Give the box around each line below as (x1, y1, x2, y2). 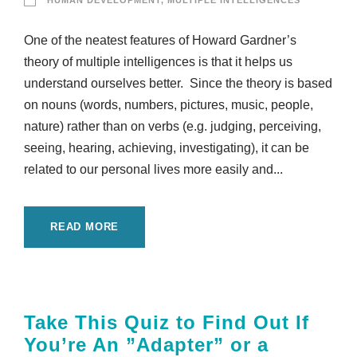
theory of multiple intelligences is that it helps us (24, 55, 292, 69)
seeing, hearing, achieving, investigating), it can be (24, 141, 309, 155)
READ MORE (50, 221, 120, 233)
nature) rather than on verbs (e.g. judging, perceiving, (24, 120, 321, 134)
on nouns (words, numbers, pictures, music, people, (24, 98, 313, 112)
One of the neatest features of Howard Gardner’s (24, 33, 296, 48)
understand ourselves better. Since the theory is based (24, 76, 332, 91)
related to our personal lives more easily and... (24, 163, 283, 177)
